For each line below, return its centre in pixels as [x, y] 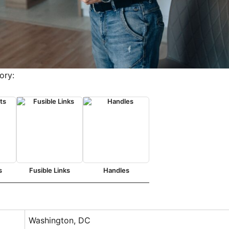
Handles [116, 170]
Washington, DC [60, 220]
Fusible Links [50, 170]
